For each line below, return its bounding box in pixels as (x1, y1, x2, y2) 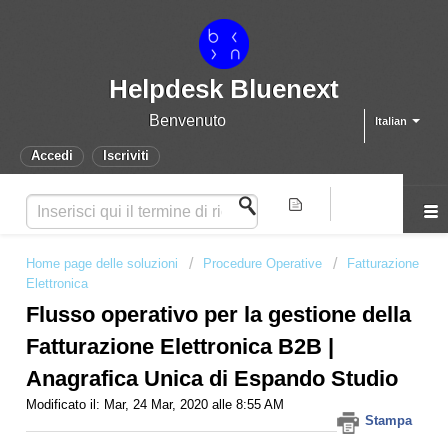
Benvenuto (148, 112, 226, 129)
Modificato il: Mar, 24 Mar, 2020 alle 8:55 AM (26, 397, 284, 413)
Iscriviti (103, 148, 149, 163)
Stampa (365, 413, 412, 429)
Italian (375, 115, 407, 127)
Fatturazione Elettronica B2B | (26, 334, 334, 360)
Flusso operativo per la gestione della (26, 302, 411, 328)
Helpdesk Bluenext (109, 74, 339, 104)
